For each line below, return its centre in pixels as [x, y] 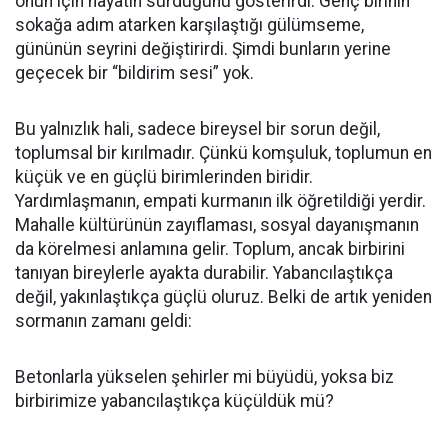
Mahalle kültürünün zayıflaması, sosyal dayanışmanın [217, 225]
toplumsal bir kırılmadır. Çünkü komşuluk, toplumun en [223, 153]
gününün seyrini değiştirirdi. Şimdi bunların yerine [203, 49]
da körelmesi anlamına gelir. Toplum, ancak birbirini [210, 249]
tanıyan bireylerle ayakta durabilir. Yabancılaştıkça [204, 273]
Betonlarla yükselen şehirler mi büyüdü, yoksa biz [204, 377]
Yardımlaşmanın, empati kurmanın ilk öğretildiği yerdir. [220, 201]
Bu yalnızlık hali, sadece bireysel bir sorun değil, [197, 129]
